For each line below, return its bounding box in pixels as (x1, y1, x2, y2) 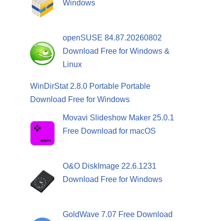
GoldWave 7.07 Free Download (63, 210, 173, 219)
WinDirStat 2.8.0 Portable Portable (30, 81, 150, 90)
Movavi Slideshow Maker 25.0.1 (63, 113, 174, 122)
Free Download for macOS (63, 126, 156, 135)
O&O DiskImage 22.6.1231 (63, 161, 156, 170)
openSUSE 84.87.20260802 (63, 33, 162, 42)
